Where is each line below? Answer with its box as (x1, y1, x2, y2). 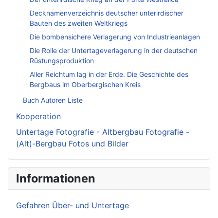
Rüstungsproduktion (30, 56, 94, 65)
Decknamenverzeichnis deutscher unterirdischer (30, 9, 183, 18)
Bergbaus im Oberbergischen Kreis (30, 80, 141, 89)
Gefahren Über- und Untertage (16, 200, 129, 211)
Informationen (16, 171, 95, 186)
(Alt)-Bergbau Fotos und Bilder (16, 139, 128, 149)
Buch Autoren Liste (23, 95, 83, 104)
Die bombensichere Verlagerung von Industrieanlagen (30, 33, 200, 41)
